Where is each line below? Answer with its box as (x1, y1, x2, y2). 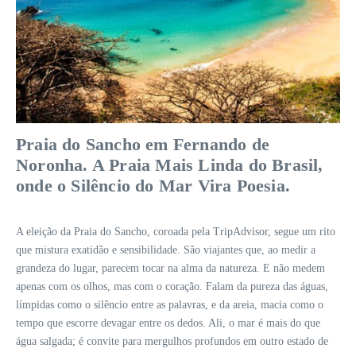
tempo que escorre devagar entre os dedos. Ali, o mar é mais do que (16, 316, 320, 329)
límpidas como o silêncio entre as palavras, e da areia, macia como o (16, 298, 323, 311)
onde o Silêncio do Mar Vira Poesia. (16, 175, 291, 195)
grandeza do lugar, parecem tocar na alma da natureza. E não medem (16, 261, 325, 274)
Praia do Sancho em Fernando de (16, 133, 270, 154)
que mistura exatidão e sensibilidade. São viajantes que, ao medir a (16, 243, 315, 256)
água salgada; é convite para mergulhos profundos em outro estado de (16, 335, 328, 347)
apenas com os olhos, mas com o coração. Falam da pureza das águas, (16, 280, 328, 292)
